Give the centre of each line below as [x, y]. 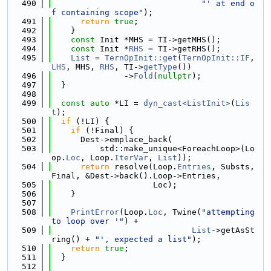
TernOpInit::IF [216, 58]
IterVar [131, 158]
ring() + [73, 239]
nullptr [175, 76]
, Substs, [233, 167]
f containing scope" [97, 12]
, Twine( [182, 212]
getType [160, 67]
